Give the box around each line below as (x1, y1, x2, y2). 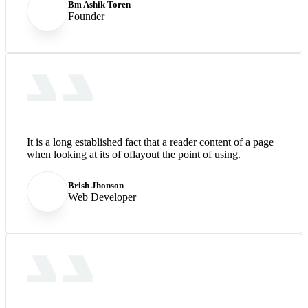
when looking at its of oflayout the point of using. (27, 148, 241, 160)
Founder (68, 10, 104, 22)
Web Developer (68, 190, 136, 203)
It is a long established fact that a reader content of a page (27, 135, 274, 148)
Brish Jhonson (68, 179, 124, 190)
